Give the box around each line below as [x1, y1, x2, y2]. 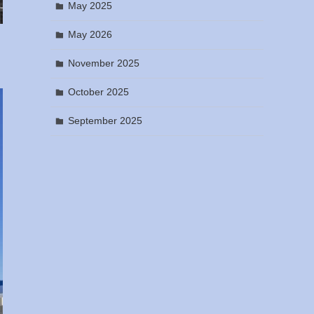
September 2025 [67, 115, 142, 126]
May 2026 [67, 29, 112, 40]
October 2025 [67, 86, 129, 97]
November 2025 [67, 57, 139, 69]
